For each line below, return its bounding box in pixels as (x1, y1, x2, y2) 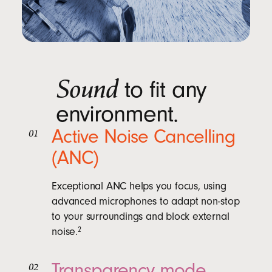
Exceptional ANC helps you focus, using (52, 179, 226, 192)
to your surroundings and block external (52, 209, 229, 223)
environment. (56, 100, 178, 127)
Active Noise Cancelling (52, 125, 236, 148)
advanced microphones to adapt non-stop (52, 194, 240, 208)
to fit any (118, 75, 207, 103)
